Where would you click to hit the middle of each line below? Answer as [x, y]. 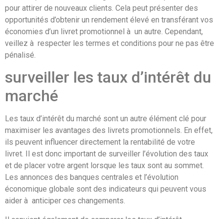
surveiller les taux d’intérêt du [108, 77]
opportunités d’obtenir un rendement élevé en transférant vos [109, 20]
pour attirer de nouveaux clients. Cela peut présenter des [101, 8]
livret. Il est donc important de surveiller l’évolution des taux [107, 154]
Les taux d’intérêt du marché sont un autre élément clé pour [106, 119]
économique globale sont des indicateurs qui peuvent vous [106, 189]
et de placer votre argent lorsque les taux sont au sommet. [104, 166]
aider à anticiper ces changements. [65, 201]
